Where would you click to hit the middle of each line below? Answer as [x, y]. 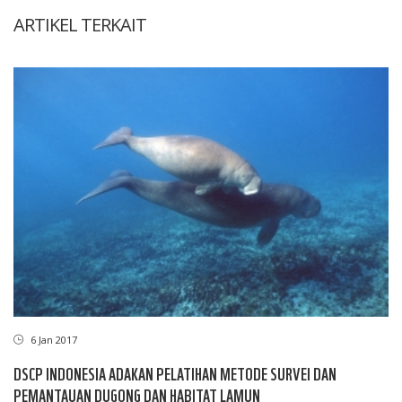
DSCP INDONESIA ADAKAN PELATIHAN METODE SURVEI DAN [175, 373]
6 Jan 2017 [52, 340]
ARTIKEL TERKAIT [80, 24]
